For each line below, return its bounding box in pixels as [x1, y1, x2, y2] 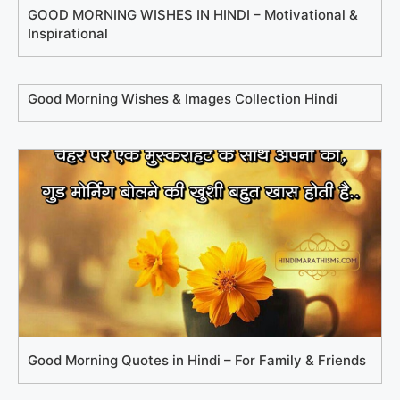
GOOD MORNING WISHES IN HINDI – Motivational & [28, 6, 358, 23]
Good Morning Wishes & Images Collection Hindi [28, 90, 337, 107]
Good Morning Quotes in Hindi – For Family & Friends [28, 352, 366, 369]
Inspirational [28, 25, 108, 42]
